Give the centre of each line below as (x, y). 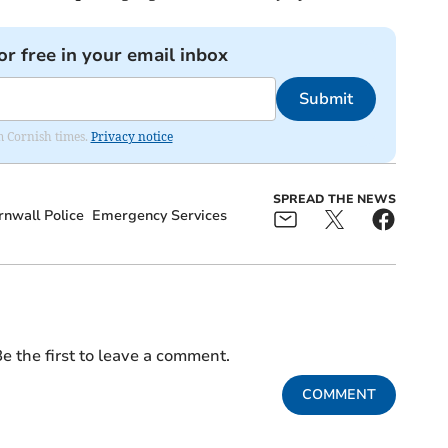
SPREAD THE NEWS (334, 199)
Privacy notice (131, 137)
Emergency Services (159, 216)
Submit (325, 99)
